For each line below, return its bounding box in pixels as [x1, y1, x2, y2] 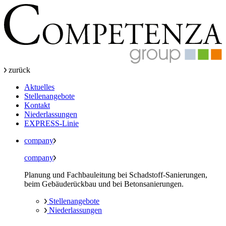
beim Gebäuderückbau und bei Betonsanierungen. [24, 179, 184, 188]
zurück [9, 65, 31, 74]
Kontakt [24, 100, 50, 109]
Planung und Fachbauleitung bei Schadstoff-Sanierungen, [24, 170, 207, 179]
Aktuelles [24, 82, 54, 91]
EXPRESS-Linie [24, 119, 79, 128]
